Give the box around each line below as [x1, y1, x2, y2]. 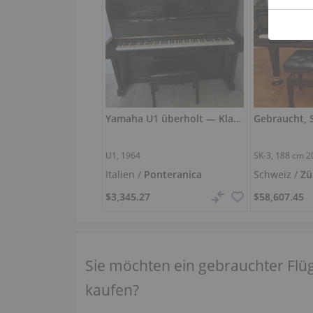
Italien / [105, 167, 145, 181]
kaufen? [85, 279, 140, 300]
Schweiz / [254, 167, 301, 181]
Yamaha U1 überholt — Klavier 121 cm [233, 111, 242, 125]
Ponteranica [144, 167, 203, 181]
